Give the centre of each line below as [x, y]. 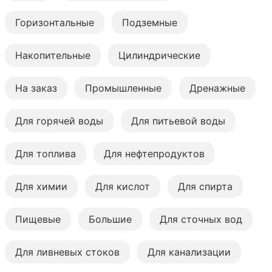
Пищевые [38, 219]
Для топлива [46, 153]
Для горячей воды [59, 121]
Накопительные [53, 55]
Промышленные [123, 88]
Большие [110, 219]
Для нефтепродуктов [154, 153]
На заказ [36, 88]
